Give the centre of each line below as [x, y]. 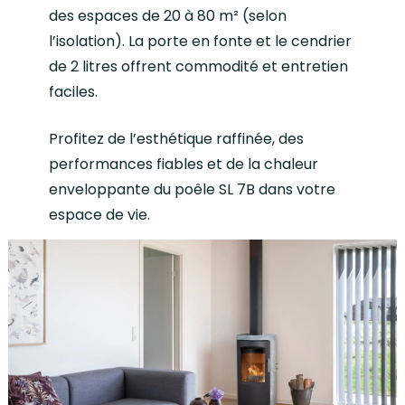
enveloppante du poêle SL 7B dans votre [193, 190]
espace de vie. [100, 215]
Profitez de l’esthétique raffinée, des [177, 139]
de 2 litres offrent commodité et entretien [199, 67]
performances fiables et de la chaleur [184, 165]
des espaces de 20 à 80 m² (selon [168, 16]
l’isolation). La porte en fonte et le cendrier [201, 42]
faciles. [74, 92]
